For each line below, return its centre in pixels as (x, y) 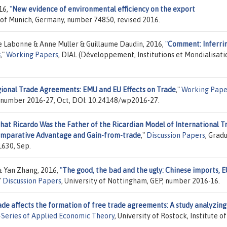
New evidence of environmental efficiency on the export (104, 9)
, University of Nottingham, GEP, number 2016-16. (141, 181)
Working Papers (32, 54)
